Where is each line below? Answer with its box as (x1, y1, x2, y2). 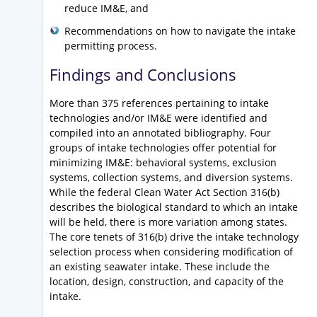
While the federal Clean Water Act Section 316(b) (50, 185, 279, 200)
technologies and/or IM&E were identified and (50, 111, 267, 125)
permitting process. (64, 39, 157, 53)
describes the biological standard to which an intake (50, 200, 298, 214)
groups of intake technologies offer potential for (50, 141, 277, 155)
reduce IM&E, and (64, 1, 149, 16)
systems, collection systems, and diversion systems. (50, 171, 293, 185)
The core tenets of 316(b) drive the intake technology (50, 230, 299, 244)
